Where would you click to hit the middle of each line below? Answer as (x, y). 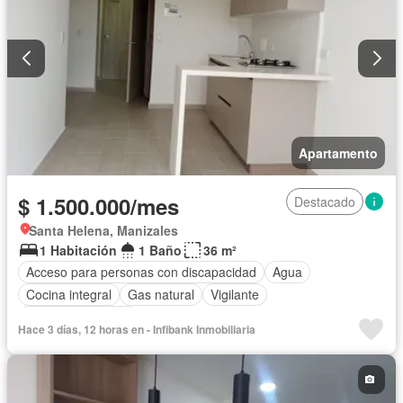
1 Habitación (78, 250)
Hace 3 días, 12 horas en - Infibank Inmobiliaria (137, 329)
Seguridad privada (78, 317)
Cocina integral (69, 295)
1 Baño (160, 250)
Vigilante (235, 295)
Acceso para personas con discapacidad (141, 272)
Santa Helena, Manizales (103, 230)
